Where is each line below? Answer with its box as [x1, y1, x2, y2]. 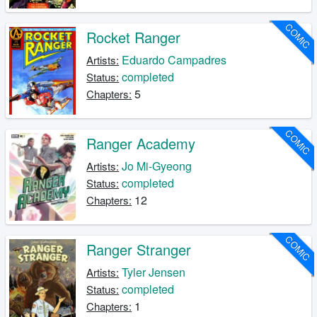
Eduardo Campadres [122, 52, 227, 69]
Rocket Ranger [86, 27, 181, 48]
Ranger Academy [86, 133, 196, 154]
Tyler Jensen [122, 264, 186, 281]
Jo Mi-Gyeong [122, 158, 192, 175]
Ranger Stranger [86, 239, 192, 260]
